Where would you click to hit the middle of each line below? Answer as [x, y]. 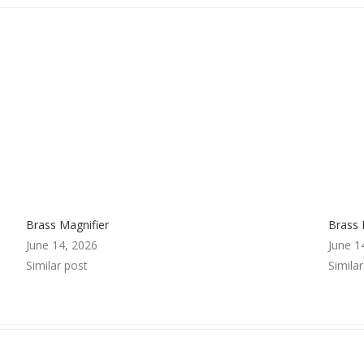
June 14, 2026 [62, 245]
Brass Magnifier [68, 224]
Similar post [57, 265]
